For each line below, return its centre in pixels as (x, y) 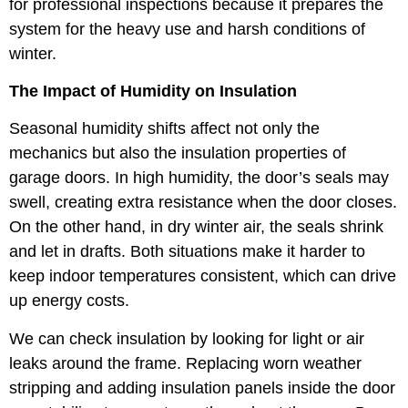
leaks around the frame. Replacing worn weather (185, 363)
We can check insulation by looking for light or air (187, 338)
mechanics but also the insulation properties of (178, 153)
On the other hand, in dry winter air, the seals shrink (196, 227)
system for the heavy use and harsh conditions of (187, 29)
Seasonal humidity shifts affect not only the (164, 129)
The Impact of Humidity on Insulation (153, 92)
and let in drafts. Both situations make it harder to (187, 252)
